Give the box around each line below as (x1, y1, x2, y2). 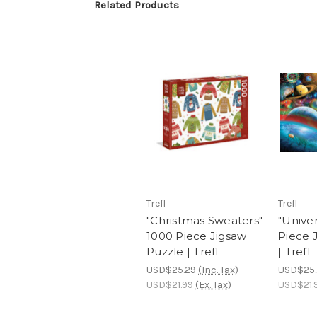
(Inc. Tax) (198, 264, 238, 277)
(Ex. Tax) (195, 279, 231, 292)
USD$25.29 (146, 264, 196, 277)
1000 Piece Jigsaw (146, 229, 247, 243)
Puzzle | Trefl (146, 245, 219, 259)
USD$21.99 (146, 279, 193, 292)
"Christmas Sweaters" (146, 214, 263, 228)
